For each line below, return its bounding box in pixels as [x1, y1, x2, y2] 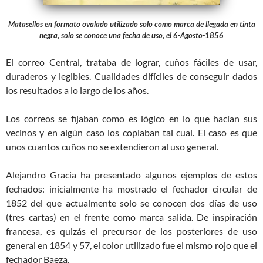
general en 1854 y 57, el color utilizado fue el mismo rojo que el [6, 239, 257, 251]
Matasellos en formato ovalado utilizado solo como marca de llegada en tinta [8, 19, 255, 29]
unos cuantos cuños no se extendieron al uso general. [6, 140, 218, 152]
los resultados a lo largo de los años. [6, 84, 149, 96]
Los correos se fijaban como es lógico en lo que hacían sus [6, 112, 257, 124]
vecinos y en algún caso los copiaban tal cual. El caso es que [6, 126, 257, 138]
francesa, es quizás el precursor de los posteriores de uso [6, 225, 257, 237]
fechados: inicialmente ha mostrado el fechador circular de [6, 183, 257, 194]
